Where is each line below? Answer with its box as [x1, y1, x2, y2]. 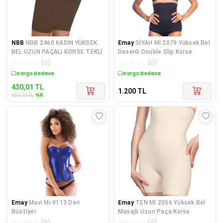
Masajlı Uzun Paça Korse [118, 208, 190, 215]
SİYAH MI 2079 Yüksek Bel [135, 39, 210, 46]
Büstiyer [11, 208, 36, 215]
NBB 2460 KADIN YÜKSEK [25, 39, 97, 46]
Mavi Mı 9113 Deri [29, 199, 80, 206]
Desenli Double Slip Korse [118, 48, 192, 55]
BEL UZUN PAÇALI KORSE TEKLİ [11, 48, 103, 55]
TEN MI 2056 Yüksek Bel [135, 199, 206, 206]
